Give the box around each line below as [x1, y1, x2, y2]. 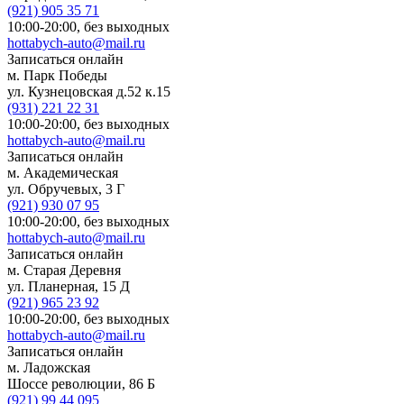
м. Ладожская [7, 359, 90, 375]
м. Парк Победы [7, 67, 107, 83]
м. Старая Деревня [7, 262, 121, 278]
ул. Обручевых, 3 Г [7, 180, 124, 197]
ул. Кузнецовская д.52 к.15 [7, 83, 170, 99]
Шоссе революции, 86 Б [7, 375, 155, 391]
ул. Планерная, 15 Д [7, 278, 130, 294]
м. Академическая [7, 164, 118, 180]
